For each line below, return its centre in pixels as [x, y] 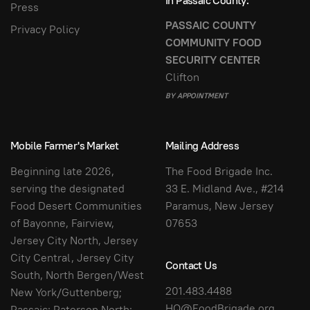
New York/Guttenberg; [66, 292]
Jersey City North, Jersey [74, 240]
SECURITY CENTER [213, 60]
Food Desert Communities [76, 206]
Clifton [182, 77]
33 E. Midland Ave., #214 [225, 188]
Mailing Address [202, 146]
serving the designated [67, 188]
